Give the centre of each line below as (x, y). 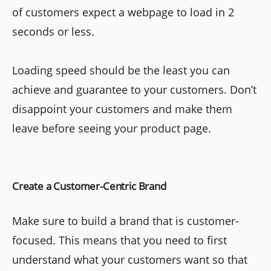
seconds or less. (53, 31)
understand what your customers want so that (130, 259)
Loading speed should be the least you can (121, 70)
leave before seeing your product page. (112, 128)
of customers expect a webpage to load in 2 (123, 12)
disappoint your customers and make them (122, 109)
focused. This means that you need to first (119, 240)
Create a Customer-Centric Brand (89, 186)
